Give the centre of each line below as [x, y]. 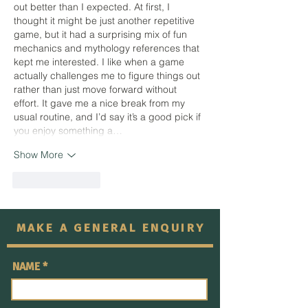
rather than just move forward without [97, 89]
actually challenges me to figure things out [108, 75]
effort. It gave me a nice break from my [101, 103]
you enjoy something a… [68, 130]
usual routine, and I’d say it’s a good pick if [109, 117]
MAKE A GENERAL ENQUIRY [111, 228]
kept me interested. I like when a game [100, 62]
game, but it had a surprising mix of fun [102, 34]
